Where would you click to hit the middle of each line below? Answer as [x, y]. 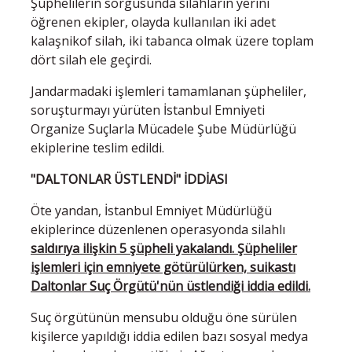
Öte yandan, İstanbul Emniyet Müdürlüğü [151, 210]
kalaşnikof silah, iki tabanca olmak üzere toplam [172, 40]
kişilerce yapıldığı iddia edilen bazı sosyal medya [169, 336]
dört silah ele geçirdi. [91, 59]
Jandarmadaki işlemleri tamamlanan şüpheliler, [169, 91]
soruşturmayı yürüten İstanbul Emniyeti [148, 110]
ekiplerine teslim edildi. [97, 147]
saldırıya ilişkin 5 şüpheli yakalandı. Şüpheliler [164, 248]
